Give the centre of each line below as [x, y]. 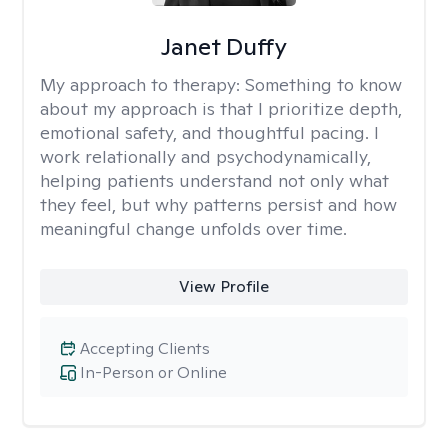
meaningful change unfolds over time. [193, 228]
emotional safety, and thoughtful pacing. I [209, 132]
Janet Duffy [223, 46]
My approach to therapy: [142, 84]
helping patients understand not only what [214, 180]
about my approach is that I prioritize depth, [221, 108]
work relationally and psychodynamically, [205, 156]
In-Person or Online [153, 372]
